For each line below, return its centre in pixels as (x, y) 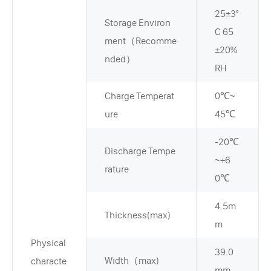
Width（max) (132, 260)
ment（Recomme (141, 41)
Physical (48, 243)
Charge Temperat (139, 96)
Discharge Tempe (140, 151)
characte (49, 261)
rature (117, 169)
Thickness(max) (138, 215)
